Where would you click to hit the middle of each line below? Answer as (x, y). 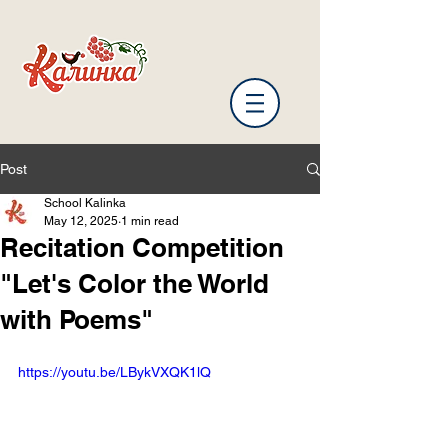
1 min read (150, 221)
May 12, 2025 (81, 221)
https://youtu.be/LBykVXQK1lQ (114, 372)
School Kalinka (85, 203)
